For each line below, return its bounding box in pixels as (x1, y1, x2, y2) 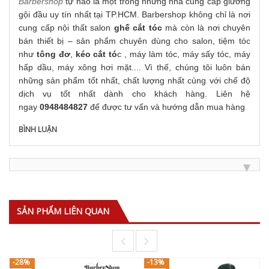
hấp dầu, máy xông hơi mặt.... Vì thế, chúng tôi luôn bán (19, 62, 250, 72)
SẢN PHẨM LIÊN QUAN (17, 205, 109, 217)
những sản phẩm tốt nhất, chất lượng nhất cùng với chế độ (19, 76, 250, 85)
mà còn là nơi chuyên (162, 23, 250, 32)
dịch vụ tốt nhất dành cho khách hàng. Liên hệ (19, 89, 250, 98)
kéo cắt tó (75, 49, 118, 59)
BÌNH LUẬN (19, 124, 57, 134)
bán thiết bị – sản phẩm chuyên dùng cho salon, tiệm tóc (19, 36, 250, 46)
